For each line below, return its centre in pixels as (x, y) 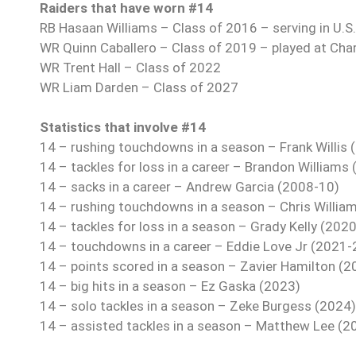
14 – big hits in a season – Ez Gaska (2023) (170, 286)
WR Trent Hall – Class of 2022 (130, 67)
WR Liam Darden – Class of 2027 (139, 87)
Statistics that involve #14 (123, 127)
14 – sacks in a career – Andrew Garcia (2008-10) (190, 186)
